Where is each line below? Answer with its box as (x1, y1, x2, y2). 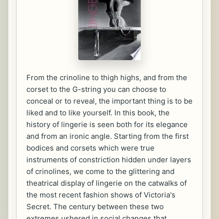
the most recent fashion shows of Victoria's (26, 190, 175, 199)
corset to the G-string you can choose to (26, 85, 166, 94)
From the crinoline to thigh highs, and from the (26, 73, 187, 82)
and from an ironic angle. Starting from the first (26, 131, 189, 141)
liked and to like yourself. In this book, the (26, 108, 170, 117)
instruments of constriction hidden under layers (26, 155, 191, 164)
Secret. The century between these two (26, 202, 164, 211)
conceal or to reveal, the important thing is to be (26, 96, 193, 106)
